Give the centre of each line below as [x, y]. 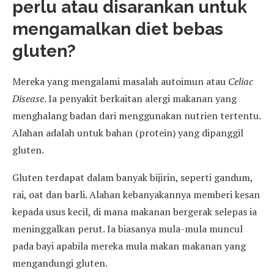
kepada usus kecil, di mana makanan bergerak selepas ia [135, 211]
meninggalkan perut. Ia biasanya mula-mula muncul [128, 228]
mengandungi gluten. [60, 263]
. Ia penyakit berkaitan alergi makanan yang [140, 98]
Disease [28, 98]
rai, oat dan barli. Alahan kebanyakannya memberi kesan [136, 194]
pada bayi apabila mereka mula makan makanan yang [129, 246]
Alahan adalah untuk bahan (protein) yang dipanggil [128, 132]
